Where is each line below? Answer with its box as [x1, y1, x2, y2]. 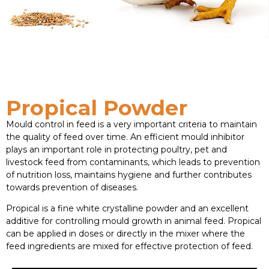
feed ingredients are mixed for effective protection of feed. [6, 241, 253, 252]
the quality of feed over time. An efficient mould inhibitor [6, 131, 244, 142]
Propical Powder [6, 95, 187, 121]
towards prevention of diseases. [6, 182, 138, 193]
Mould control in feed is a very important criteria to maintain [6, 119, 257, 130]
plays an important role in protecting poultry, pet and [6, 144, 227, 155]
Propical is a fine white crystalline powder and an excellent [6, 203, 249, 214]
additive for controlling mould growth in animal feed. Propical [6, 216, 261, 227]
